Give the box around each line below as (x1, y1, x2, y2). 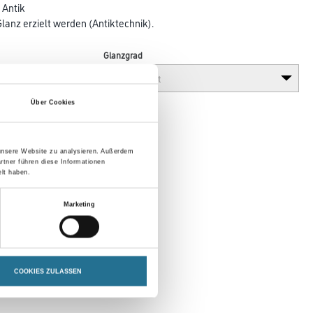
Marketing (63, 201, 96, 208)
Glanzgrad (103, 48, 143, 61)
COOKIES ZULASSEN (13, 268, 82, 275)
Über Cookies (31, 98, 75, 105)
